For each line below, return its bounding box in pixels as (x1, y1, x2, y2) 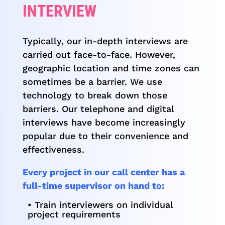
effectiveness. (22, 144, 84, 155)
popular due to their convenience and (22, 130, 188, 141)
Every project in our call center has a (22, 166, 185, 177)
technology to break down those (22, 89, 167, 100)
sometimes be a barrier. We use (22, 76, 162, 87)
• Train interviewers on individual (27, 199, 173, 210)
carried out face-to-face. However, (22, 49, 175, 60)
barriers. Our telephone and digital (22, 103, 174, 114)
